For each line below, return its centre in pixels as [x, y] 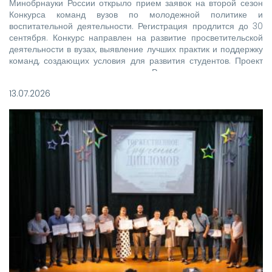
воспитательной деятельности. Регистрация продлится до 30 [136, 26]
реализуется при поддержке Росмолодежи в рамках [136, 73]
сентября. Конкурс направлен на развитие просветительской [136, 38]
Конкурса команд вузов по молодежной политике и [136, 15]
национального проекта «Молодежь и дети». [97, 84]
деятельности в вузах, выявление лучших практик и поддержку [136, 49]
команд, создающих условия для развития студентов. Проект [136, 61]
